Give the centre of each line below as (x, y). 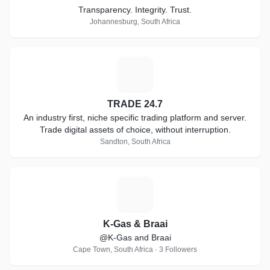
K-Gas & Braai (135, 224)
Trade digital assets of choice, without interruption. (135, 130)
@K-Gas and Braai (135, 237)
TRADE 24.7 (135, 104)
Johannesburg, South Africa (135, 22)
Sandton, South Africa (135, 142)
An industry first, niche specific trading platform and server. (135, 118)
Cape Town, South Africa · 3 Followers (135, 250)
